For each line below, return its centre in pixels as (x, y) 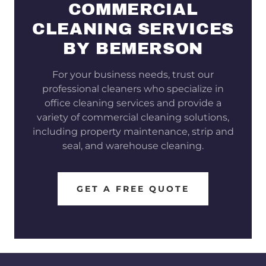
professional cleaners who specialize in (133, 88)
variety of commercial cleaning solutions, (133, 117)
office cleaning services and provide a (133, 103)
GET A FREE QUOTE (133, 189)
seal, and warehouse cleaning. (133, 145)
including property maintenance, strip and (133, 131)
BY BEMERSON (133, 48)
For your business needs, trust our (133, 74)
